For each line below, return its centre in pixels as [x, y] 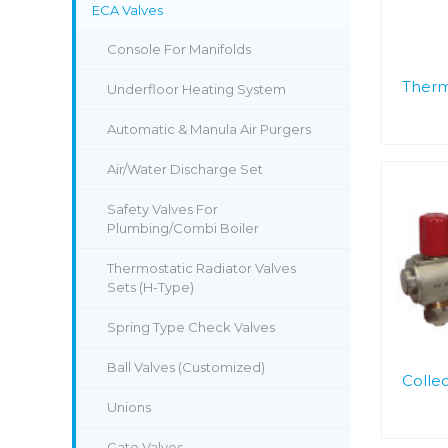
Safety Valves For [162, 209]
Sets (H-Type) [150, 287]
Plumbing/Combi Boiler [183, 228]
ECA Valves [127, 10]
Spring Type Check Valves [191, 327]
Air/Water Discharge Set [185, 169]
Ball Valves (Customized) [186, 367]
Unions [129, 407]
